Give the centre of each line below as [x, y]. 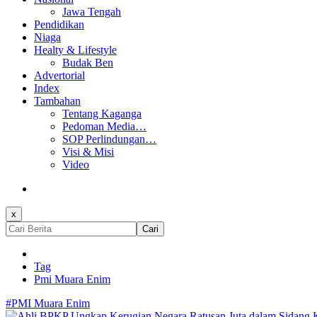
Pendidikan [59, 24]
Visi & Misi [88, 151]
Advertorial [59, 75]
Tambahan [57, 100]
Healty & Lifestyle [75, 50]
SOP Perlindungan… [109, 139]
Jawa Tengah [92, 11]
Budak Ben [88, 62]
